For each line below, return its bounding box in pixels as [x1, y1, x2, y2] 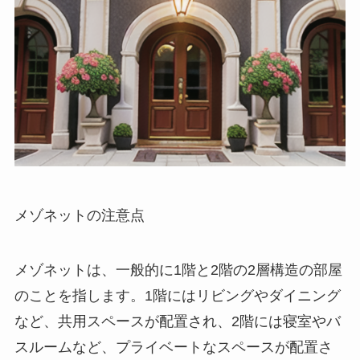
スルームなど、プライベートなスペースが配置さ [14, 339, 333, 356]
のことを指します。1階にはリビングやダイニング [14, 288, 341, 305]
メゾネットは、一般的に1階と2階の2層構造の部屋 [14, 262, 342, 279]
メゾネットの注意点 [14, 207, 145, 224]
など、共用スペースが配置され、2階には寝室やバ [14, 313, 341, 330]
